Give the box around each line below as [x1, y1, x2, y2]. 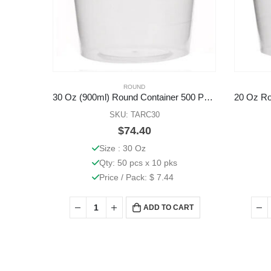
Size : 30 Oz [99, 143, 146, 154]
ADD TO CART [143, 203, 194, 212]
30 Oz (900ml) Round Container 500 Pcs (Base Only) [204, 93, 213, 103]
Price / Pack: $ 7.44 [99, 172, 174, 183]
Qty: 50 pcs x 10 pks [99, 158, 177, 168]
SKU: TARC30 [109, 110, 160, 120]
